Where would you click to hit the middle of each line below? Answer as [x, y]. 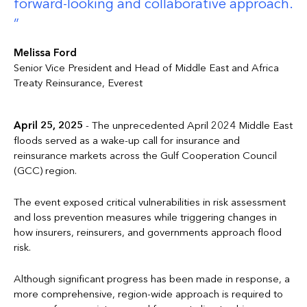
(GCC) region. [45, 171]
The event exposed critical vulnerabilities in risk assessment [150, 202]
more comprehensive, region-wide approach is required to [148, 294]
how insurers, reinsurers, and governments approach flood [148, 233]
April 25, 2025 [50, 126]
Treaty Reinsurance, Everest [78, 83]
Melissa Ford [45, 53]
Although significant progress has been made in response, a [152, 279]
